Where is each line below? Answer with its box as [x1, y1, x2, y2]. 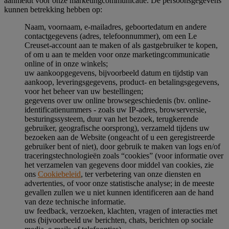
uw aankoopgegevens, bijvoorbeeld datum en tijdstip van [25, 68, 208, 77]
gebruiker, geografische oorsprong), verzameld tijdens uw [25, 123, 210, 132]
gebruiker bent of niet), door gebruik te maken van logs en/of [25, 142, 220, 151]
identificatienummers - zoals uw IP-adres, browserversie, [25, 105, 207, 114]
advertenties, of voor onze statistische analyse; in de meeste [25, 178, 214, 188]
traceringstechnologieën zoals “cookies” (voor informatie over [25, 151, 223, 160]
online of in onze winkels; [25, 59, 108, 68]
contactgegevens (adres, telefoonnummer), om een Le [25, 31, 197, 40]
